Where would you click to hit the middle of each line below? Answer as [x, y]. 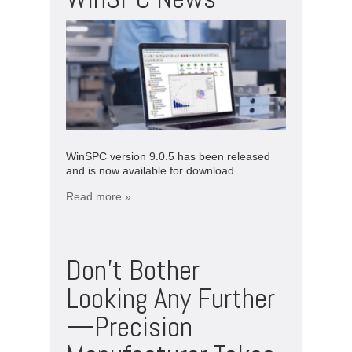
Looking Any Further [170, 298]
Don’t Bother [133, 270]
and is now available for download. [152, 170]
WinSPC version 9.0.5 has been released [168, 156]
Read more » [99, 196]
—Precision [129, 326]
